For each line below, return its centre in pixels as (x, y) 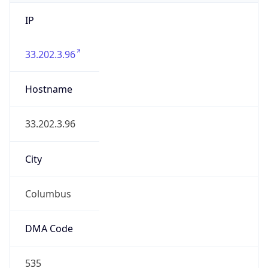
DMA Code (49, 229)
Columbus (48, 194)
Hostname (48, 89)
